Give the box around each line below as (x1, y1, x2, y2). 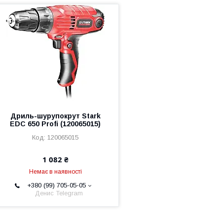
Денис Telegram (35, 189, 83, 197)
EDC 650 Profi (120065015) (10, 120, 101, 128)
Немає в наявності (29, 168, 82, 175)
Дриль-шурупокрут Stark (10, 112, 101, 120)
